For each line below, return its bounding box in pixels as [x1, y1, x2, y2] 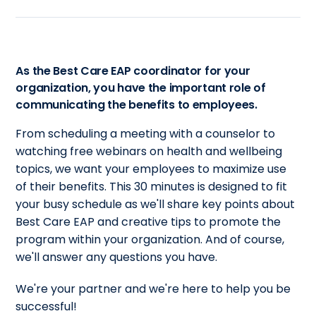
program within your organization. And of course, [16, 231, 285, 248]
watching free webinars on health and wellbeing [16, 143, 283, 160]
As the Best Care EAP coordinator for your [16, 63, 250, 80]
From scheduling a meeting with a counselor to [16, 126, 276, 142]
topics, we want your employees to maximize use [16, 161, 287, 178]
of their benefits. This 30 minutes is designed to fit [16, 178, 288, 195]
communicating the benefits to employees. [16, 97, 257, 114]
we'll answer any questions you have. [16, 249, 218, 266]
